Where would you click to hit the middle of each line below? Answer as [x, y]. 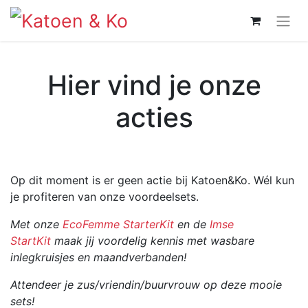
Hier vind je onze [154, 85]
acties [154, 117]
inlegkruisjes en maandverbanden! [98, 257]
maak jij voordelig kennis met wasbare [153, 240]
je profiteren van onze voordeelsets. [104, 196]
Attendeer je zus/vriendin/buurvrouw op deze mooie [146, 284]
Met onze [36, 224]
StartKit [31, 240]
